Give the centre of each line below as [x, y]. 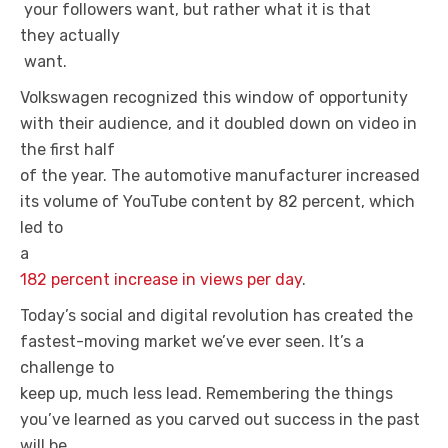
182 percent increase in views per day [161, 279]
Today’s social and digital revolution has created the [216, 315]
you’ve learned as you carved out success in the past [220, 419]
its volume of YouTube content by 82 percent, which [217, 201]
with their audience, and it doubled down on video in [218, 123]
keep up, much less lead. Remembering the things [206, 393]
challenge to [67, 367]
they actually [70, 35]
